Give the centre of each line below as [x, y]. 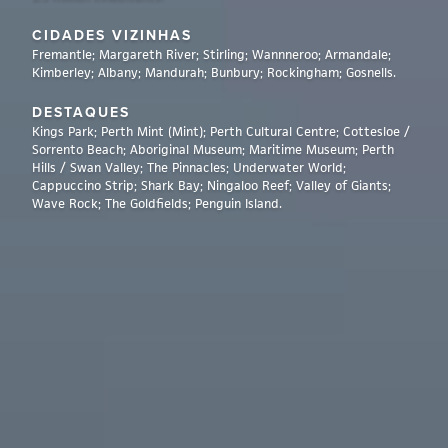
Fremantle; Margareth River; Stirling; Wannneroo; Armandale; [211, 54]
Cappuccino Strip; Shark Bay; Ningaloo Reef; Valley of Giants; [211, 185]
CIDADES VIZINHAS [112, 35]
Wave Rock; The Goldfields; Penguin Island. [157, 203]
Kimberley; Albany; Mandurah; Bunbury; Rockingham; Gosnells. [214, 72]
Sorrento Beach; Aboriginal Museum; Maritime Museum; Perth [213, 149]
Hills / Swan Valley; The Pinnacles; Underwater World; [189, 167]
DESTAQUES [81, 112]
